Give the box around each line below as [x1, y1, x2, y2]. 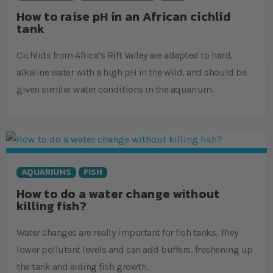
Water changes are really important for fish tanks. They [16, 226, 238, 238]
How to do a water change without [16, 184, 220, 203]
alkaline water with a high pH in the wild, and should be [16, 66, 247, 78]
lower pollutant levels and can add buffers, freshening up [16, 243, 253, 255]
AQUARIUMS [21, 165, 71, 179]
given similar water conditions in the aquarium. [16, 83, 214, 95]
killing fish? [16, 196, 87, 215]
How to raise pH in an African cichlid [16, 7, 231, 26]
